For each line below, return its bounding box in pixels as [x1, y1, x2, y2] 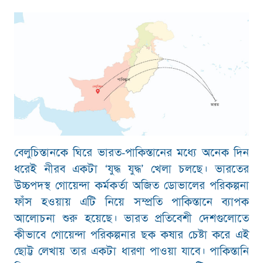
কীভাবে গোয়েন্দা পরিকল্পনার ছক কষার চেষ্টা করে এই [14, 229, 249, 241]
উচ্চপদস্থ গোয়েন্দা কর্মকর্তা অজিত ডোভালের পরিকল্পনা [14, 180, 249, 192]
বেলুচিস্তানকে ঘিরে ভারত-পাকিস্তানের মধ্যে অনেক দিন [14, 147, 249, 159]
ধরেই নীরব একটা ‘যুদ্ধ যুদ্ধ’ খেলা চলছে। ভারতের [14, 163, 249, 176]
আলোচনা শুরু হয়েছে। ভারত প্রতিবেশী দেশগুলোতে [14, 213, 249, 225]
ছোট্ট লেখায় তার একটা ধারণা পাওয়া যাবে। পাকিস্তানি [14, 245, 249, 258]
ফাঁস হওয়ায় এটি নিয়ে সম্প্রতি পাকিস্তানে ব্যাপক [14, 196, 249, 208]
